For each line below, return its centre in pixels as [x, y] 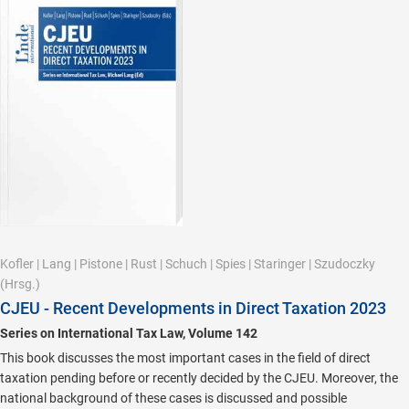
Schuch [186, 264]
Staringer [280, 264]
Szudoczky [345, 264]
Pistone [101, 264]
